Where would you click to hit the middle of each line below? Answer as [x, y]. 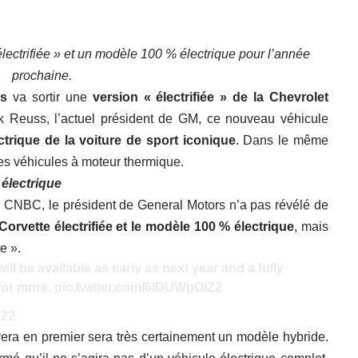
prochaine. [42, 76]
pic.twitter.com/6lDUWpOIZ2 [138, 288]
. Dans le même [282, 141]
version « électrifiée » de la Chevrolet [210, 97]
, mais [311, 227]
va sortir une [50, 97]
